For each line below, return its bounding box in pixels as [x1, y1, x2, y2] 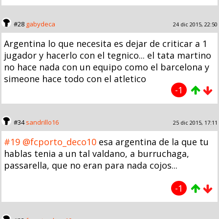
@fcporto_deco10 [22, 135, 96, 148]
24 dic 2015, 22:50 [173, 20, 218, 28]
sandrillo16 [26, 117, 59, 127]
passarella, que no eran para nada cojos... [4, 159, 177, 171]
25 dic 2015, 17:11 [173, 118, 218, 126]
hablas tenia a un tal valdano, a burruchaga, [4, 147, 189, 159]
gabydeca [26, 19, 55, 28]
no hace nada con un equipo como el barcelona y [4, 61, 209, 73]
